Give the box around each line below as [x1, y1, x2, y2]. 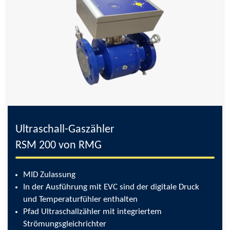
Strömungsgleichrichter [23, 220, 106, 228]
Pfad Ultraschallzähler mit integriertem [23, 207, 162, 216]
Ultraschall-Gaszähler [15, 124, 114, 136]
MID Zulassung [23, 170, 75, 179]
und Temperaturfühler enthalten [23, 195, 138, 204]
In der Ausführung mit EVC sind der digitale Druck [23, 183, 199, 191]
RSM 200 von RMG [15, 140, 102, 151]
